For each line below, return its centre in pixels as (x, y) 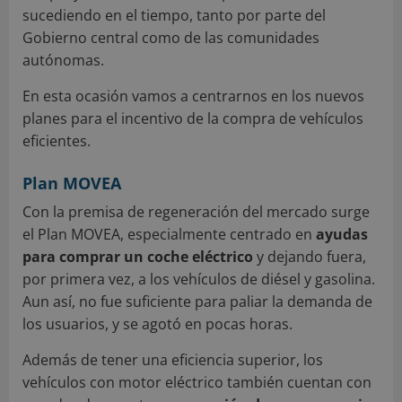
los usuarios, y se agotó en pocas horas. (157, 324)
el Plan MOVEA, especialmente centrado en (169, 235)
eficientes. (57, 141)
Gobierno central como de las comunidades (171, 38)
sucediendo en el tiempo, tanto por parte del (174, 16)
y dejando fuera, (310, 257)
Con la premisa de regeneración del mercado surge (196, 212)
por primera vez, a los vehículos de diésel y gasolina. (199, 280)
